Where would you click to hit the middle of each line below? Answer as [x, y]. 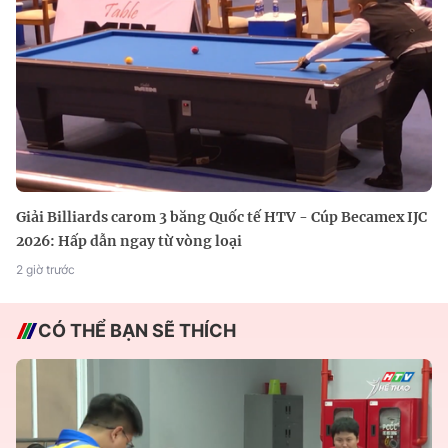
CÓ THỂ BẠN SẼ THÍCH [137, 330]
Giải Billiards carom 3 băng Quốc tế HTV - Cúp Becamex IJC [221, 216]
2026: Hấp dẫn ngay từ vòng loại [129, 240]
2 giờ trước [45, 269]
